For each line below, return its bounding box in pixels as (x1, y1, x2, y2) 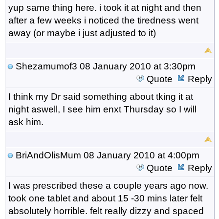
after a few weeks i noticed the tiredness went (8, 15, 198, 25)
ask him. (8, 116, 44, 127)
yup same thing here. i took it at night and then (8, 2, 201, 13)
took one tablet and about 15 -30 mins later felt (8, 193, 202, 203)
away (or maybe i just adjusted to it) (8, 27, 156, 38)
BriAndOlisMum (15, 150, 81, 160)
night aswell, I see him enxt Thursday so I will (8, 104, 197, 114)
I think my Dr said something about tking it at (8, 91, 193, 102)
